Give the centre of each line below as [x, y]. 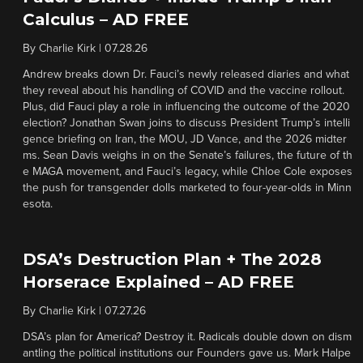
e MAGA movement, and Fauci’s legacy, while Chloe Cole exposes [188, 172]
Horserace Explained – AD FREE [158, 282]
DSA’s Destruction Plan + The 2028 [172, 259]
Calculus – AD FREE [106, 19]
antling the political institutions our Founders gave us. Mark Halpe [187, 353]
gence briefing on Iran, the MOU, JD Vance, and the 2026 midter [185, 139]
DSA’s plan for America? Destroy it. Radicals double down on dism [187, 337]
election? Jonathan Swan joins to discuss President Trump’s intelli [186, 123]
